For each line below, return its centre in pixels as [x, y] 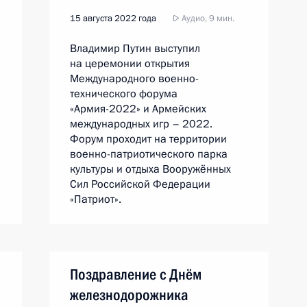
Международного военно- [134, 79]
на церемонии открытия [130, 64]
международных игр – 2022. [141, 124]
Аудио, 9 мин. [207, 19]
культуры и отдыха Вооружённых [150, 169]
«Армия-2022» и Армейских [138, 109]
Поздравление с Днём [136, 274]
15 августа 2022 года [113, 19]
